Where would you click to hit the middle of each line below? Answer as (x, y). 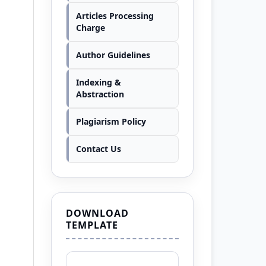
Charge (91, 27)
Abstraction (100, 94)
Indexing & (99, 82)
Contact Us (99, 148)
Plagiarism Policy (111, 121)
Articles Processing (115, 15)
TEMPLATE (92, 225)
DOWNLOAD (97, 213)
